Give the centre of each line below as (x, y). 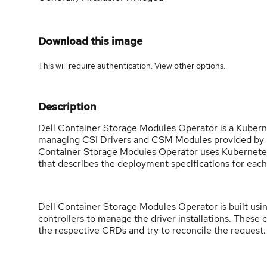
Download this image (90, 41)
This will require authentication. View (106, 65)
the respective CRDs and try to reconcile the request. (152, 230)
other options (199, 65)
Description (67, 106)
